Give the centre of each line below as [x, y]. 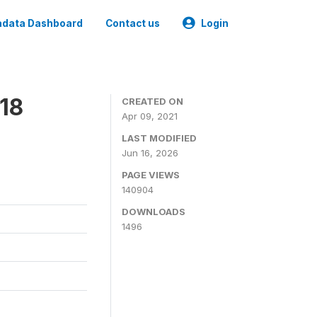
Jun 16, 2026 [150, 153]
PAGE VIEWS [151, 175]
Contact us [133, 23]
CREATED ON [152, 101]
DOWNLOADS [154, 212]
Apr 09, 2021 [150, 116]
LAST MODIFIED [159, 138]
